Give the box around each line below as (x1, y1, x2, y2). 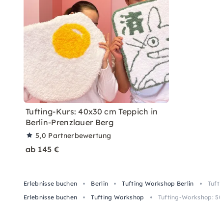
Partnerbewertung (48, 131, 111, 140)
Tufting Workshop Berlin (122, 180, 194, 187)
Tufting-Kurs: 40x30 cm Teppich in (26, 107, 158, 116)
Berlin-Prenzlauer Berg (26, 117, 114, 127)
